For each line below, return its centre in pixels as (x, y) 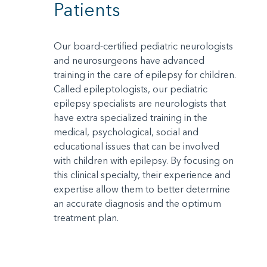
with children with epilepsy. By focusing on (144, 161)
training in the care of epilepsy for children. (145, 75)
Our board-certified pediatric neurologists (143, 46)
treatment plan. (86, 218)
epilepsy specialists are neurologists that (140, 103)
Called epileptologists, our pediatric (131, 89)
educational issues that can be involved (136, 146)
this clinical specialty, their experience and (142, 175)
